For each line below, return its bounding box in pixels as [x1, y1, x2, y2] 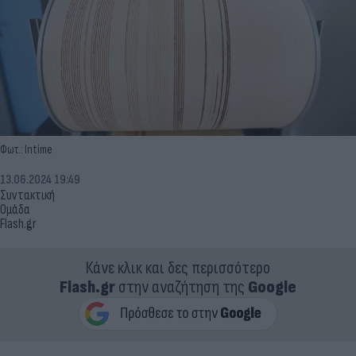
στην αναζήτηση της [115, 276, 248, 298]
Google [248, 276, 296, 298]
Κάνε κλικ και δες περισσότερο [86, 257, 270, 279]
